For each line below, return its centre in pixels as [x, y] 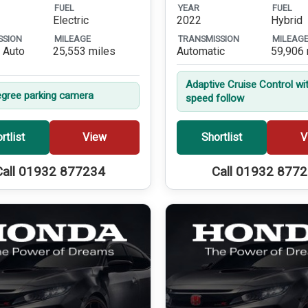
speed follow [214, 99]
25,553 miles [85, 52]
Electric [71, 21]
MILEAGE [73, 38]
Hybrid [286, 21]
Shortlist [222, 137]
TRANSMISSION [209, 38]
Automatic [201, 52]
